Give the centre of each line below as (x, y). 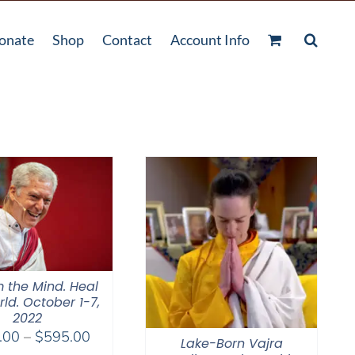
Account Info (210, 39)
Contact (127, 39)
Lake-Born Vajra (231, 344)
